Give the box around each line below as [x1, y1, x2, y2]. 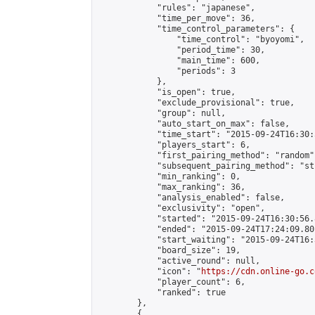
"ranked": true [98, 288, 226, 297]
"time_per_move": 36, [98, 13, 255, 23]
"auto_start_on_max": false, [98, 119, 290, 129]
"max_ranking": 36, [98, 182, 245, 192]
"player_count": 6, [98, 277, 245, 287]
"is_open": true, [98, 87, 236, 97]
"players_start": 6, [98, 140, 250, 150]
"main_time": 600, [98, 56, 260, 65]
